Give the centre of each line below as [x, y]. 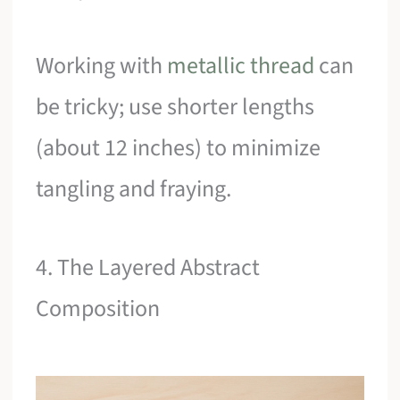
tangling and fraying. [134, 189]
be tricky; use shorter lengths [175, 107]
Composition [98, 308]
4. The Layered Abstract [148, 267]
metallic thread [241, 66]
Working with [102, 66]
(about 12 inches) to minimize [179, 148]
